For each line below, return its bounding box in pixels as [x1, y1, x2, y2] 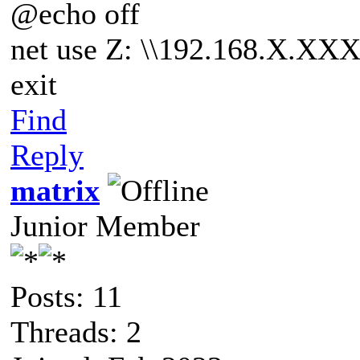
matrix [10, 173, 100, 207]
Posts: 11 [10, 279, 122, 313]
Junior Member [10, 208, 200, 243]
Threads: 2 [10, 314, 141, 349]
